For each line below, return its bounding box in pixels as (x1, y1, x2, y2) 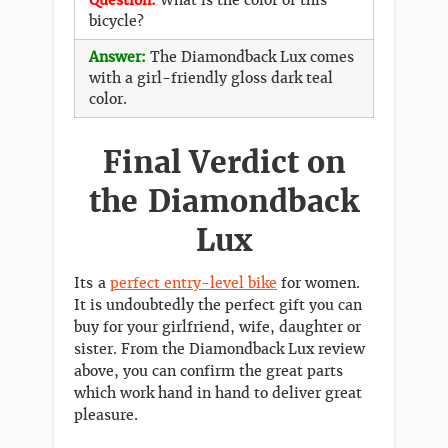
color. (89, 89, 127, 108)
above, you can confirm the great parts (74, 361, 343, 380)
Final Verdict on (102, 142, 346, 182)
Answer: (89, 47, 146, 66)
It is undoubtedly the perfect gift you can (74, 295, 362, 314)
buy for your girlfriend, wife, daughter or (74, 317, 361, 336)
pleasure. (74, 405, 138, 424)
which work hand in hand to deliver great (74, 383, 362, 402)
